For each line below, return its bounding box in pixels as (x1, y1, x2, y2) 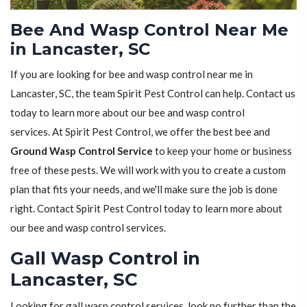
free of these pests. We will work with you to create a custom (10, 164, 286, 177)
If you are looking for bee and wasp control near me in (10, 68, 253, 81)
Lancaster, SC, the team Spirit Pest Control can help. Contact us (10, 87, 295, 100)
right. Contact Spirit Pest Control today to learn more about (10, 202, 282, 215)
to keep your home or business (153, 145, 292, 158)
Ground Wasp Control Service (10, 145, 153, 158)
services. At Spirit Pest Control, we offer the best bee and (10, 125, 270, 138)
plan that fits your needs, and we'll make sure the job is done (10, 183, 278, 196)
